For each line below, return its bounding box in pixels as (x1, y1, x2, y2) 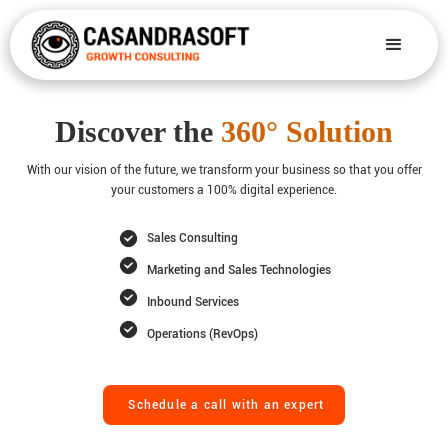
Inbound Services (146, 294, 239, 309)
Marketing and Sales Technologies (146, 262, 331, 277)
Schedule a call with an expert (128, 397, 325, 412)
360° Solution (221, 114, 393, 148)
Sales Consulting (146, 230, 238, 245)
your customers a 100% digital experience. (111, 183, 337, 198)
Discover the (55, 114, 221, 148)
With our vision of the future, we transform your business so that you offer (26, 163, 422, 178)
